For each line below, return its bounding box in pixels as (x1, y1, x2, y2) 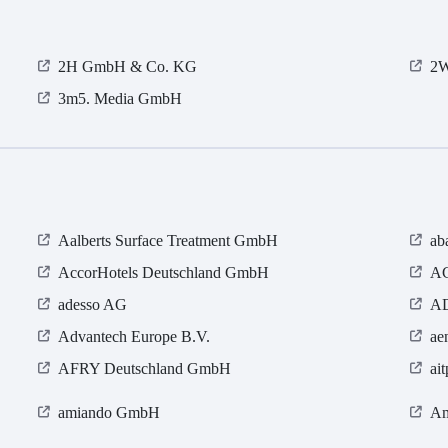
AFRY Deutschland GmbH (58, 360, 232, 378)
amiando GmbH (58, 404, 161, 422)
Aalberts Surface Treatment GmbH (58, 232, 279, 250)
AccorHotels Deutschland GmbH (58, 264, 270, 282)
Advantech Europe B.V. (58, 328, 211, 346)
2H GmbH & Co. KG (58, 58, 198, 76)
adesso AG (58, 296, 128, 314)
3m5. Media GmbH (58, 90, 183, 108)
